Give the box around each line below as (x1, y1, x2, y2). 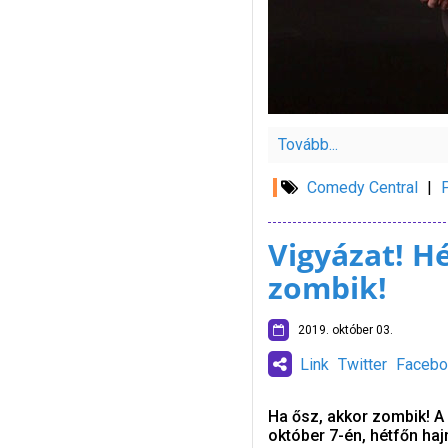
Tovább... (277, 135, 338, 154)
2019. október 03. (288, 323, 393, 337)
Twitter (337, 355, 387, 374)
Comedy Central (306, 178, 418, 197)
